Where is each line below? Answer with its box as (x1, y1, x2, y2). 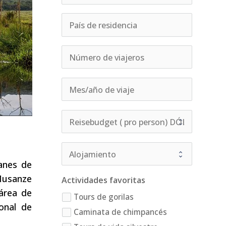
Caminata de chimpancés (73, 206, 167, 217)
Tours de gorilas (73, 191, 134, 202)
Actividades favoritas (61, 175, 145, 186)
